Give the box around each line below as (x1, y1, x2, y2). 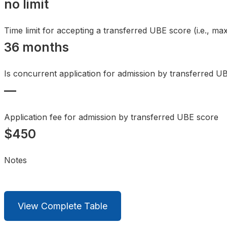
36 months (4, 39, 69, 55)
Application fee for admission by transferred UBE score (4, 111, 218, 122)
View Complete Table (18, 200, 107, 211)
